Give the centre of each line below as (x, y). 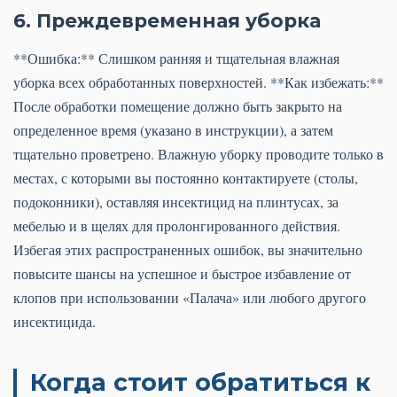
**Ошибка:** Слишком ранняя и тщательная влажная (176, 58)
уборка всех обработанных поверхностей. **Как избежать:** (198, 82)
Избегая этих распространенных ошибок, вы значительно (188, 250)
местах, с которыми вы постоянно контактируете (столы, (186, 178)
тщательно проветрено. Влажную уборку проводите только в (198, 154)
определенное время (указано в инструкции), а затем (173, 130)
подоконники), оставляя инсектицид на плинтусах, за (176, 202)
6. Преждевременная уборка (167, 21)
